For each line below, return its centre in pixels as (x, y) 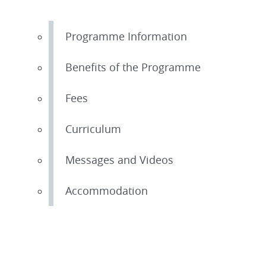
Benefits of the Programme (133, 67)
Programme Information (126, 36)
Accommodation (107, 191)
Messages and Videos (119, 160)
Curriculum (93, 129)
